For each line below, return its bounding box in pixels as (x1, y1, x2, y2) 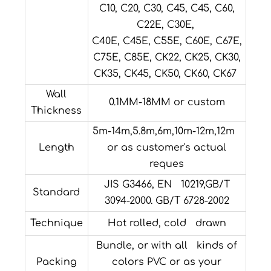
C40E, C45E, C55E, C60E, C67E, (91, 36, 242, 47)
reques (149, 158, 184, 170)
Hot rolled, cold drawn (107, 218, 226, 229)
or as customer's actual (107, 142, 227, 154)
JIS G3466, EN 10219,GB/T (103, 179, 230, 191)
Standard (33, 187, 80, 198)
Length (38, 142, 74, 154)
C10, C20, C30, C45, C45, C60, (99, 3, 235, 15)
